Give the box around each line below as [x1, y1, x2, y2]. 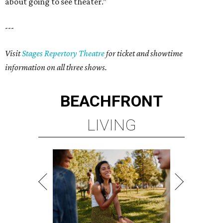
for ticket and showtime [105, 48, 183, 59]
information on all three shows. [5, 62, 107, 73]
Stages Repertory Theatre [22, 48, 105, 59]
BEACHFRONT [60, 92, 163, 111]
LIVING [87, 115, 136, 135]
